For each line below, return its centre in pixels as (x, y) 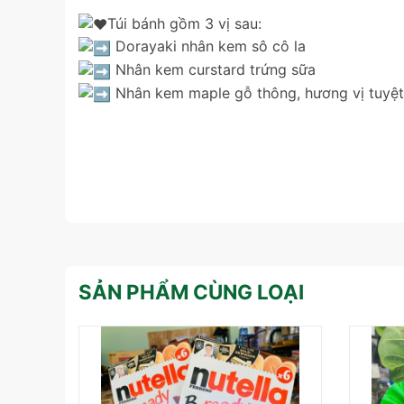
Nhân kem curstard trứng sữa (213, 69)
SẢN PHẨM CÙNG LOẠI (191, 291)
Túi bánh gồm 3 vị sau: (184, 23)
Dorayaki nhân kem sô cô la (208, 46)
